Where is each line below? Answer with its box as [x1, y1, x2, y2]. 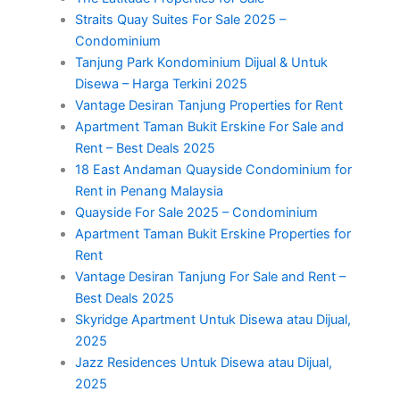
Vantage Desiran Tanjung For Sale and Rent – [74, 269, 346, 286]
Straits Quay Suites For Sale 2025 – [74, 12, 286, 29]
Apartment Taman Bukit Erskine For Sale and [74, 119, 344, 136]
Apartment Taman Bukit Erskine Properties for [74, 226, 351, 243]
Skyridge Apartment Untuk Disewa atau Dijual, [74, 312, 351, 329]
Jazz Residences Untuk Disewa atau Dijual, [74, 354, 332, 371]
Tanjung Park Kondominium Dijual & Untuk [74, 54, 328, 71]
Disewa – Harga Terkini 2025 [74, 76, 247, 93]
